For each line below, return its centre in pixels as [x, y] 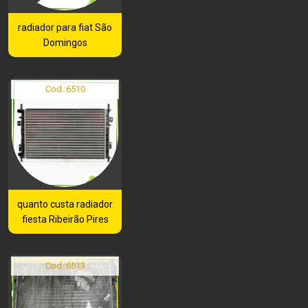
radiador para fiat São [65, 27]
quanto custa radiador [65, 204]
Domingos [65, 42]
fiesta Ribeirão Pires [65, 219]
